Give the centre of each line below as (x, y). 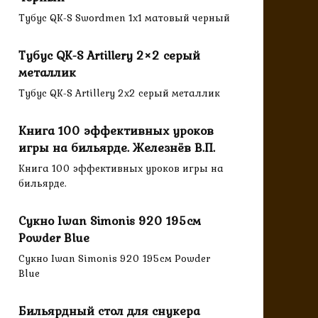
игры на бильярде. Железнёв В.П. (117, 148)
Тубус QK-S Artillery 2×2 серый (109, 56)
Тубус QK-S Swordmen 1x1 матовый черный (124, 18)
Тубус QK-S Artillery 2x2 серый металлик (119, 93)
